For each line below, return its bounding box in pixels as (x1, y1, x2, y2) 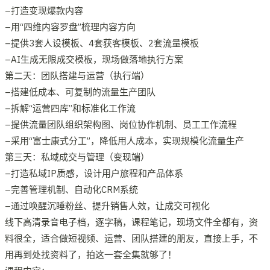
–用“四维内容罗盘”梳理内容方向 (5, 20, 136, 33)
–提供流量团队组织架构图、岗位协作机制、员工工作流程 (5, 118, 237, 130)
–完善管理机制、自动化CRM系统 (5, 183, 138, 195)
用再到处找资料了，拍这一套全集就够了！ (5, 248, 177, 260)
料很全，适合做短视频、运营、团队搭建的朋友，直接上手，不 (5, 232, 258, 244)
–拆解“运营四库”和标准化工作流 (5, 102, 136, 114)
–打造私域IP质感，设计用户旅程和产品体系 (5, 167, 183, 179)
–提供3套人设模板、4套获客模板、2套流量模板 (5, 37, 199, 49)
